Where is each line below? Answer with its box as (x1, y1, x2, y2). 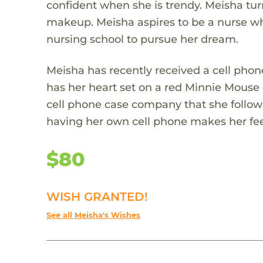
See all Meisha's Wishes (46, 210, 141, 220)
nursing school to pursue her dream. (46, 32, 239, 46)
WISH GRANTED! (46, 189, 149, 204)
